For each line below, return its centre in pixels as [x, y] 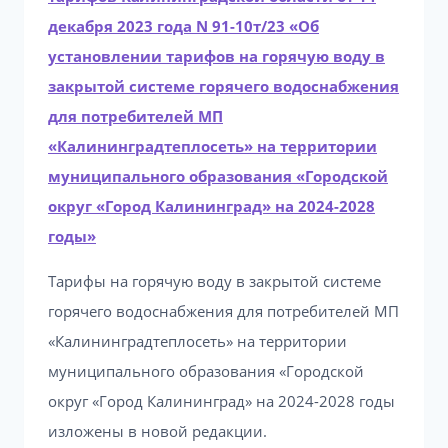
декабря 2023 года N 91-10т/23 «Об [183, 26]
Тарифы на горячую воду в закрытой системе [214, 281]
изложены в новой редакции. [157, 431]
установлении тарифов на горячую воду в [216, 56]
